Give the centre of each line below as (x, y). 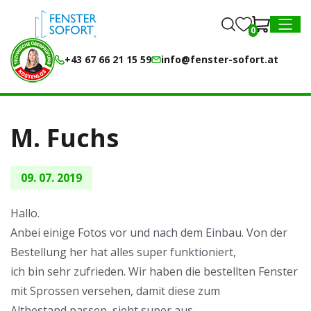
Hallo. (25, 213)
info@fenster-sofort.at (220, 59)
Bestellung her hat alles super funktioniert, (123, 252)
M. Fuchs (65, 138)
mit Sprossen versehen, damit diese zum (115, 291)
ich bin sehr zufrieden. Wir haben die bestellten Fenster (154, 271)
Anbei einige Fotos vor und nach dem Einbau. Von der (149, 233)
